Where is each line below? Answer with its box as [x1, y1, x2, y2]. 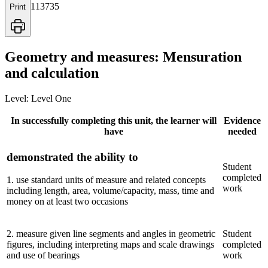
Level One [31, 93, 71, 103]
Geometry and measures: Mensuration [5, 49, 242, 65]
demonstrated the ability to [7, 150, 138, 163]
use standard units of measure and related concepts [16, 175, 206, 185]
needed [227, 126, 257, 136]
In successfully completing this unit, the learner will [10, 115, 217, 126]
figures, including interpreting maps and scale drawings [7, 239, 214, 249]
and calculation [5, 65, 99, 81]
